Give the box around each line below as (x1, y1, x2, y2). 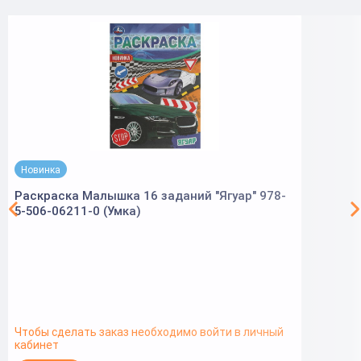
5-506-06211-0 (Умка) (15, 203, 141, 218)
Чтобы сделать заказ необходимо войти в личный (15, 325, 284, 339)
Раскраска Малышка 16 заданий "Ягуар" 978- (15, 188, 286, 203)
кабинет (15, 338, 59, 352)
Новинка (21, 163, 60, 176)
